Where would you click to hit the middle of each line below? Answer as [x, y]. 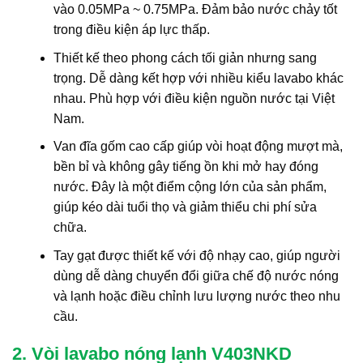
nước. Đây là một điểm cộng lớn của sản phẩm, [190, 187]
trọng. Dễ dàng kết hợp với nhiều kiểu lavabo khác [198, 78]
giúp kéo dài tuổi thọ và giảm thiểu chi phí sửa [185, 207]
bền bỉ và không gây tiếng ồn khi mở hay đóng [186, 167]
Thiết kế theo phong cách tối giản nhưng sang [185, 58]
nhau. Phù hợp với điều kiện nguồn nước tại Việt [194, 98]
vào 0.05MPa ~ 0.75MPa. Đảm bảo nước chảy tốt [195, 10]
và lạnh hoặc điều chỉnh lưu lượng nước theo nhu [196, 296]
